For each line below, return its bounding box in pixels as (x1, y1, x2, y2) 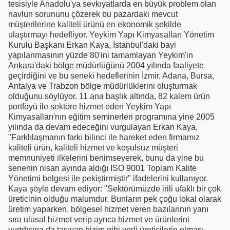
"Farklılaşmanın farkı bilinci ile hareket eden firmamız (8, 133, 200, 142)
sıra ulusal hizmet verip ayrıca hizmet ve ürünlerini (8, 215, 189, 224)
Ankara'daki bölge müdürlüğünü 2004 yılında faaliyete (8, 61, 204, 70)
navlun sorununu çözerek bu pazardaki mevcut (8, 10, 178, 19)
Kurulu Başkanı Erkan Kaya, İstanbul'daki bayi (8, 41, 176, 50)
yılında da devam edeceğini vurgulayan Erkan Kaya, (8, 123, 198, 132)
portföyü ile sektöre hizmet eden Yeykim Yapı (8, 102, 171, 111)
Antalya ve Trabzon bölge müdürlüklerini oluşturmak (8, 82, 197, 91)
